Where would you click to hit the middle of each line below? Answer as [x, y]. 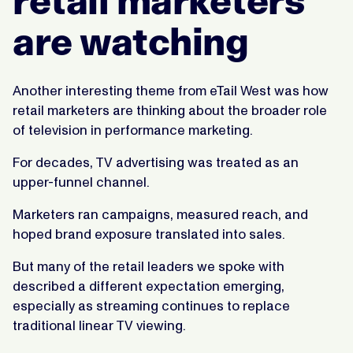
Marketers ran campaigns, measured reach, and [160, 214]
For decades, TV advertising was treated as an [156, 162]
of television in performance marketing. [133, 130]
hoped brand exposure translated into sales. [149, 234]
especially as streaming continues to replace [151, 305]
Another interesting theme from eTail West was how [171, 90]
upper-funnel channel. [81, 182]
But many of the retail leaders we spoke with [149, 266]
